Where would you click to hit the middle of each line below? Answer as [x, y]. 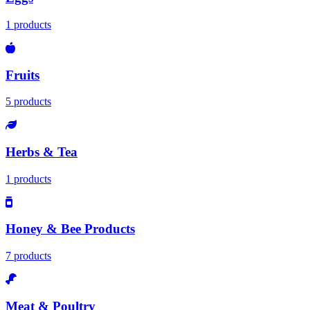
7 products [28, 256]
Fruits [22, 75]
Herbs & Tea [42, 152]
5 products [28, 102]
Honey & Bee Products [70, 229]
